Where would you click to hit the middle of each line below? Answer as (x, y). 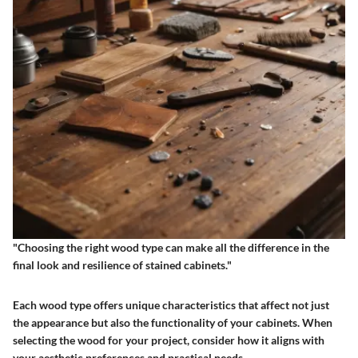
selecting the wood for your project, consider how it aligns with (169, 340)
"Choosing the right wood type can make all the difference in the (171, 248)
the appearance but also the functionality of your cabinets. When (173, 323)
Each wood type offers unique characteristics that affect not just (171, 305)
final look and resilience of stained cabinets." (122, 265)
